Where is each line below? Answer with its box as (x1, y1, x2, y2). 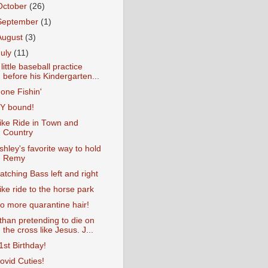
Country (2, 128, 33, 138)
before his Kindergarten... (2, 72, 99, 81)
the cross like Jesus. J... (2, 226, 93, 234)
